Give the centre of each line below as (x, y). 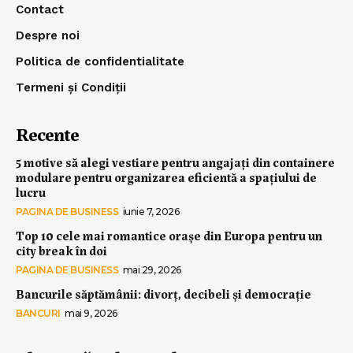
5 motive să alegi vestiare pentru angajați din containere (175, 162)
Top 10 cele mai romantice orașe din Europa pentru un (169, 235)
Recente (47, 133)
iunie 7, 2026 (150, 211)
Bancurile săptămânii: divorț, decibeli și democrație (163, 293)
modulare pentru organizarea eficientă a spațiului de (166, 176)
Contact (40, 9)
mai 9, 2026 (91, 313)
